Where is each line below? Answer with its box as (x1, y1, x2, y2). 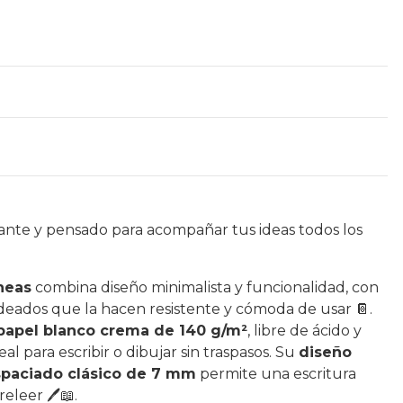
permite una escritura (196, 365, 356, 382)
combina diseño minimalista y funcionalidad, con (31, 279, 379, 296)
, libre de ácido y (247, 322, 362, 339)
